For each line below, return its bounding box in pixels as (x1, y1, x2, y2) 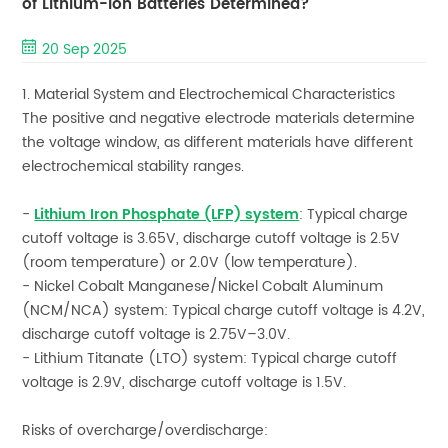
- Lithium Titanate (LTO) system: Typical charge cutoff (22, 346, 398, 370)
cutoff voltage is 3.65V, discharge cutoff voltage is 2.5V (22, 226, 401, 250)
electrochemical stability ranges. (22, 154, 245, 178)
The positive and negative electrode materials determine (22, 106, 416, 130)
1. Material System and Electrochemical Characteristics (22, 82, 396, 106)
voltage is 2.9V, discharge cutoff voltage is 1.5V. (22, 370, 347, 394)
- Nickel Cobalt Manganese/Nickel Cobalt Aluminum (22, 274, 384, 298)
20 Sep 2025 (42, 37, 128, 61)
